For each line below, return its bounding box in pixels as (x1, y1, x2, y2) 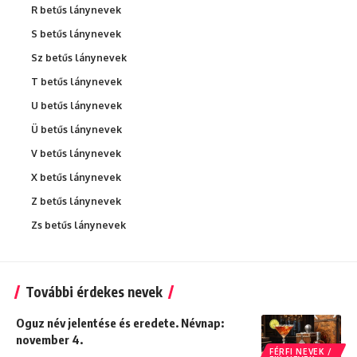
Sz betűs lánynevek (31, 52, 127, 65)
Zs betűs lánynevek (31, 219, 126, 232)
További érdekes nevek (25, 283, 163, 301)
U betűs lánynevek (31, 100, 122, 112)
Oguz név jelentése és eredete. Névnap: (16, 316, 224, 331)
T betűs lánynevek (31, 76, 122, 88)
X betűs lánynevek (31, 171, 121, 184)
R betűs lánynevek (31, 4, 121, 17)
